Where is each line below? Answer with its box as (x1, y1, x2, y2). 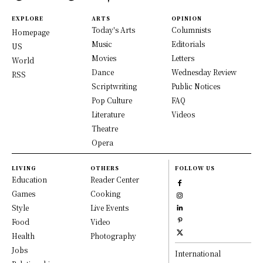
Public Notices (171, 80, 220, 91)
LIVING (12, 164, 36, 172)
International (175, 248, 221, 258)
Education (12, 174, 47, 184)
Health (12, 230, 35, 241)
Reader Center (90, 174, 139, 184)
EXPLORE (12, 14, 43, 22)
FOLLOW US (175, 164, 215, 172)
